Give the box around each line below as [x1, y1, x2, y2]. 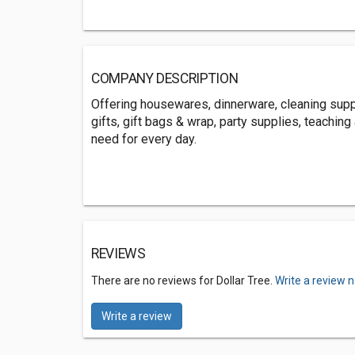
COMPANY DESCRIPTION [91, 71, 239, 86]
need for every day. [91, 132, 197, 147]
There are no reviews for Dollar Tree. [91, 274, 275, 287]
